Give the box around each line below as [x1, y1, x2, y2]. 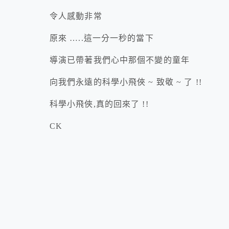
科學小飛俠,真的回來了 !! [50, 100, 149, 109]
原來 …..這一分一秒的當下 [50, 34, 154, 43]
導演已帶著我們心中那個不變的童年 [50, 56, 193, 65]
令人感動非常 [50, 12, 102, 21]
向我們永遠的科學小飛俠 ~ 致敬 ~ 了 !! [50, 78, 202, 87]
